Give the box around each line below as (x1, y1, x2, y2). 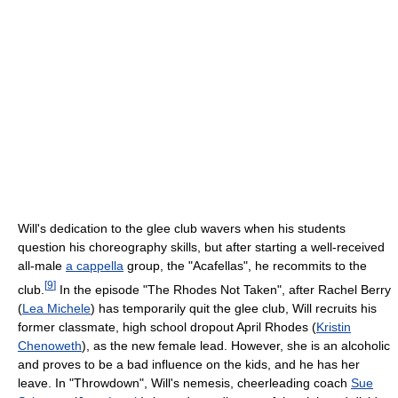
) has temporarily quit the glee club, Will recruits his (91, 300, 377, 315)
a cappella (66, 258, 123, 273)
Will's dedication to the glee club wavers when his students (18, 220, 346, 235)
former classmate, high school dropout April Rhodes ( (18, 319, 316, 334)
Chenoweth (18, 338, 82, 353)
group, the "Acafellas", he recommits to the (123, 258, 367, 273)
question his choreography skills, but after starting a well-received (18, 239, 385, 254)
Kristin (316, 319, 351, 334)
